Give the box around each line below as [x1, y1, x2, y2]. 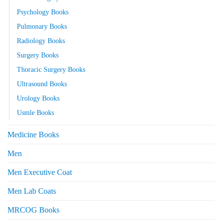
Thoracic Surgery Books [17, 65, 85, 74]
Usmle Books [17, 109, 54, 117]
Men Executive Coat [7, 168, 72, 177]
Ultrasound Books [17, 80, 67, 88]
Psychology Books [17, 8, 68, 16]
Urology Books [17, 94, 59, 103]
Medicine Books [7, 130, 59, 139]
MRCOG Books [7, 206, 59, 215]
